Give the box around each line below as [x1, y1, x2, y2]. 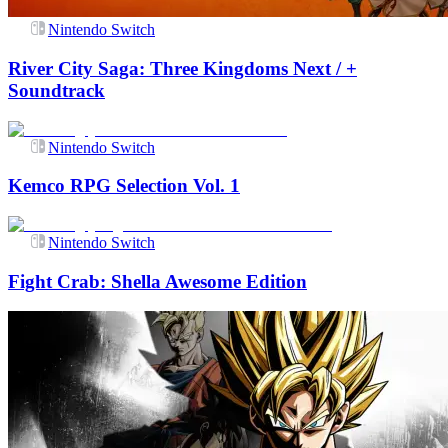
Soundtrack [8, 79, 105, 101]
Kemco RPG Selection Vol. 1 [8, 175, 240, 197]
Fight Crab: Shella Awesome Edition [8, 270, 307, 292]
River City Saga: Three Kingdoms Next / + [8, 57, 357, 79]
